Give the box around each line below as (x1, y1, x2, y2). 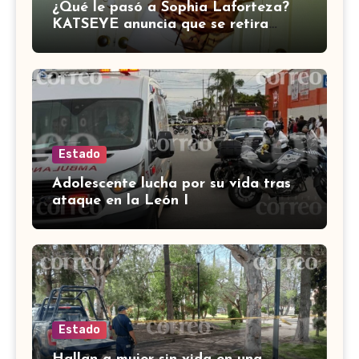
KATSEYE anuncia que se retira (52, 17, 268, 33)
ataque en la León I (52, 192, 188, 208)
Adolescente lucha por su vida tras (52, 175, 291, 192)
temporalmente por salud (52, 34, 226, 50)
